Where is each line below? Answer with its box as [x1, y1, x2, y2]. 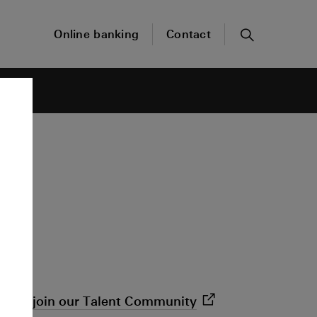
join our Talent [33, 294, 125, 310]
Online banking [54, 27, 139, 41]
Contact [166, 27, 211, 41]
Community [125, 294, 197, 310]
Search [246, 41, 288, 57]
